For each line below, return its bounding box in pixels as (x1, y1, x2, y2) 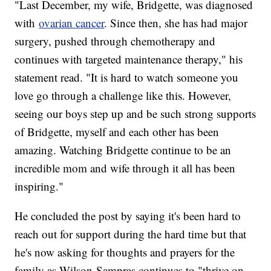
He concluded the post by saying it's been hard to (15, 208, 241, 224)
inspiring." (15, 178, 64, 194)
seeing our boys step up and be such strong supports (15, 106, 256, 122)
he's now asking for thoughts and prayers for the (15, 244, 235, 260)
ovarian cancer (39, 15, 105, 31)
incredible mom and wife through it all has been (15, 160, 236, 176)
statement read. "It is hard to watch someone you (15, 70, 239, 85)
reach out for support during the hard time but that (15, 226, 247, 242)
